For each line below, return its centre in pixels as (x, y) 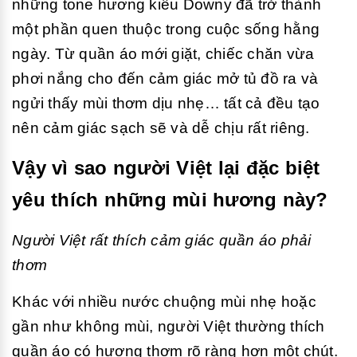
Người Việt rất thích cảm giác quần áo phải (162, 240)
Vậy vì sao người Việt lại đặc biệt (166, 168)
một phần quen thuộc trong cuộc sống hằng (166, 29)
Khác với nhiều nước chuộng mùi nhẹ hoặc (164, 302)
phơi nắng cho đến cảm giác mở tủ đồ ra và (165, 78)
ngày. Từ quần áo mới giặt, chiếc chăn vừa (163, 54)
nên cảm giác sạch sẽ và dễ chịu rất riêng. (161, 128)
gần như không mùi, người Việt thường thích (169, 326)
